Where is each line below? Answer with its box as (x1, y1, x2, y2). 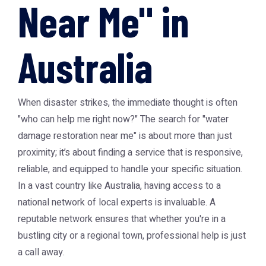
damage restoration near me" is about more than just (18, 129, 232, 143)
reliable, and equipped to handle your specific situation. (18, 162, 242, 176)
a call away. (18, 245, 65, 259)
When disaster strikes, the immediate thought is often (18, 96, 237, 110)
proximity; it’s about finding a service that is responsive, (18, 145, 243, 160)
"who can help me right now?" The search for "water (18, 112, 229, 126)
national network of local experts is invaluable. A (18, 195, 216, 210)
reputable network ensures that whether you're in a (18, 212, 226, 226)
